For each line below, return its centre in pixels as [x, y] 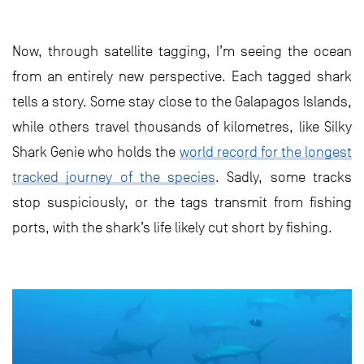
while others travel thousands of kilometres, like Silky [182, 127]
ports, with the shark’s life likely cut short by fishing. [172, 228]
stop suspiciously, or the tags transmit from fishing [182, 203]
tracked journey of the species [114, 178]
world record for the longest [266, 152]
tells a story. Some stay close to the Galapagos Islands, [182, 102]
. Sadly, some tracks [284, 178]
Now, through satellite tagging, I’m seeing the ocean [182, 52]
